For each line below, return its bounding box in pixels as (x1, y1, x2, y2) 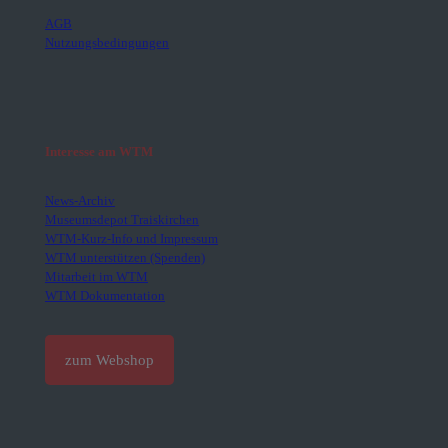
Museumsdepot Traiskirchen (45, 212, 199, 227)
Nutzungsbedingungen (45, 35, 169, 50)
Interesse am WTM (45, 144, 153, 159)
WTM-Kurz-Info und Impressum (45, 231, 218, 246)
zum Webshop (65, 352, 154, 368)
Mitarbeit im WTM (45, 269, 148, 284)
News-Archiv (45, 193, 115, 208)
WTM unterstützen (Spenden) (45, 250, 205, 265)
